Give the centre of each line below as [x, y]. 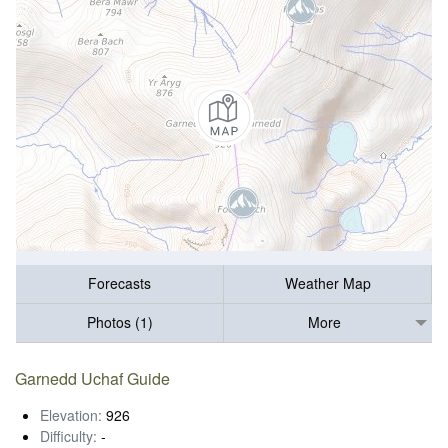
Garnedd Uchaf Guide [93, 378]
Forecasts [119, 283]
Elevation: [71, 414]
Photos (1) [119, 322]
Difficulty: [68, 435]
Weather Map [327, 283]
